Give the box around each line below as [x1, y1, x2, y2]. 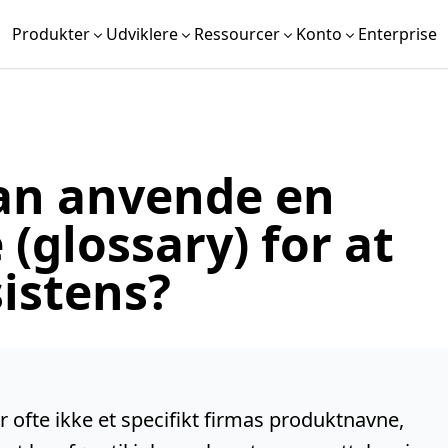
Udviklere [105, 23, 178, 45]
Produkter [11, 23, 90, 45]
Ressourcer [193, 23, 280, 45]
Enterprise [357, 23, 437, 45]
